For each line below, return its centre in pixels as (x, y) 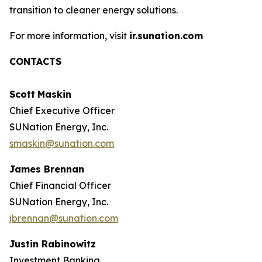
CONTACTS (35, 61)
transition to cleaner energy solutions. (94, 10)
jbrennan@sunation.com (64, 218)
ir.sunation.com (166, 36)
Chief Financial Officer (60, 185)
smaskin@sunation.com (62, 143)
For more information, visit (69, 36)
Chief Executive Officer (62, 111)
